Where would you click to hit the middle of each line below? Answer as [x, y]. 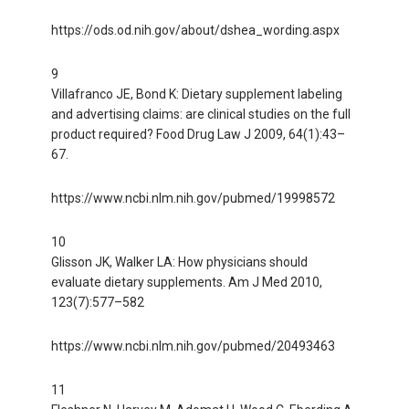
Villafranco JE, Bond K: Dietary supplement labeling [196, 94]
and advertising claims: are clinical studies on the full [200, 114]
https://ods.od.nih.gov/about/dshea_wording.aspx [195, 30]
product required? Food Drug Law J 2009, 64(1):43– [198, 134]
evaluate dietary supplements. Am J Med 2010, [186, 282]
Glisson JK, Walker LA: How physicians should [179, 262]
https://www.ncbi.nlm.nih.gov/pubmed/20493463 [193, 346]
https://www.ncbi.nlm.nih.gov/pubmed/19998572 [193, 198]
